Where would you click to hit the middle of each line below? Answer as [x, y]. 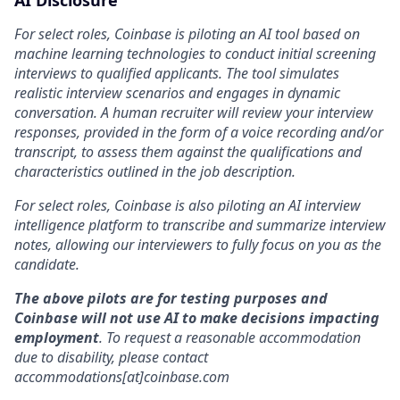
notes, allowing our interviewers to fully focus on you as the [198, 245]
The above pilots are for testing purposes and [171, 298]
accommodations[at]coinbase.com [122, 377]
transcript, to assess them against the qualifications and [188, 152]
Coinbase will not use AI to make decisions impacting [197, 318]
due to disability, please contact [111, 357]
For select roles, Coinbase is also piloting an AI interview [187, 205]
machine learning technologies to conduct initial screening [195, 54]
